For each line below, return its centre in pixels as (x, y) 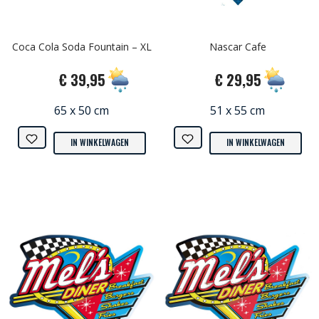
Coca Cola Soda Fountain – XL (82, 47)
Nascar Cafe (237, 47)
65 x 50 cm (82, 111)
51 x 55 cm (237, 111)
